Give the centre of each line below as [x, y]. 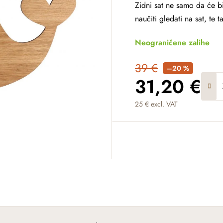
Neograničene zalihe [172, 43]
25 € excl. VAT [156, 104]
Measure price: [159, 119]
